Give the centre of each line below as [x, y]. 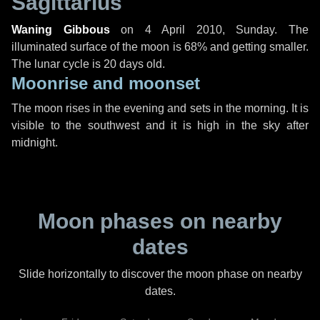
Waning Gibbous [61, 30]
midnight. [35, 142]
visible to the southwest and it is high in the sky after [160, 125]
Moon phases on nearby [160, 221]
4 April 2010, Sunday [210, 30]
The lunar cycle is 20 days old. [88, 64]
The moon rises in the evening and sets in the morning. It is [160, 108]
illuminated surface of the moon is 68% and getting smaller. [160, 47]
